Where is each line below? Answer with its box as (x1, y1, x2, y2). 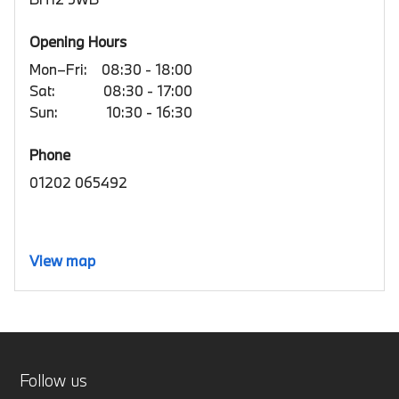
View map (29, 251, 95, 270)
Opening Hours (29, 32, 126, 51)
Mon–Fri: (29, 60, 87, 78)
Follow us (20, 370, 88, 391)
